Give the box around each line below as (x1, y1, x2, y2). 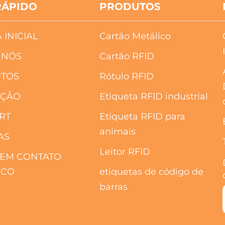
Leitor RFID (99, 146, 151, 157)
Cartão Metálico (99, 30, 171, 42)
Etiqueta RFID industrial (99, 90, 208, 102)
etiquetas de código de (99, 166, 204, 177)
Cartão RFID (99, 50, 155, 62)
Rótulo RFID (99, 70, 154, 82)
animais (99, 126, 136, 137)
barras (99, 181, 128, 192)
